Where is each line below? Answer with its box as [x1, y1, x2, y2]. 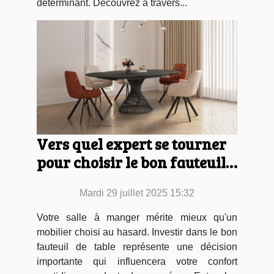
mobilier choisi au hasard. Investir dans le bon [37, 227, 237, 238]
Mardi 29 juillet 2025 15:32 [80, 188, 194, 199]
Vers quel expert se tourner [37, 133, 226, 155]
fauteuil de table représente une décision [37, 242, 237, 253]
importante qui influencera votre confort [37, 256, 237, 267]
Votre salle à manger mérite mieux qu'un [37, 212, 237, 223]
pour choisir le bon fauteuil [37, 152, 226, 173]
